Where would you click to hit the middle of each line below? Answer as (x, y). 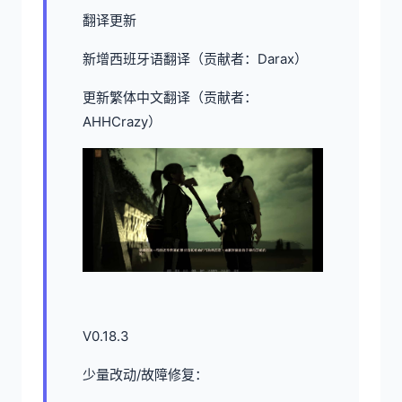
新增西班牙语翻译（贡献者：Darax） (195, 59)
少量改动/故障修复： (145, 374)
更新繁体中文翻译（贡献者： (170, 98)
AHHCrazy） (122, 122)
